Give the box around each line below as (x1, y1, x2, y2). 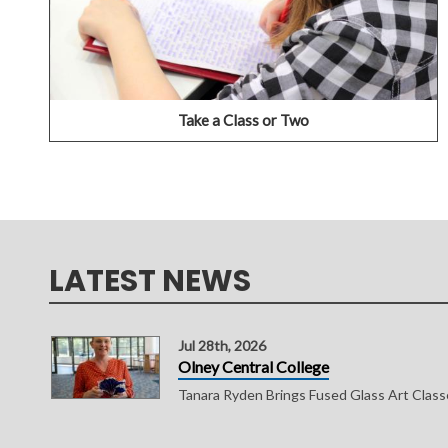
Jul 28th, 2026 (177, 337, 266, 355)
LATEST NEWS (48, 260, 251, 303)
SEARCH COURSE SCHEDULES (213, 24, 410, 44)
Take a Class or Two (177, 110, 309, 129)
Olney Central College (177, 357, 329, 377)
